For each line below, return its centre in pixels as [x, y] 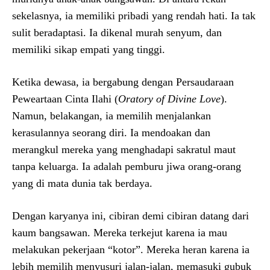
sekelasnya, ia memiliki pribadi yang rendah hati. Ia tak [134, 15]
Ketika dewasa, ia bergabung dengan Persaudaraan [123, 82]
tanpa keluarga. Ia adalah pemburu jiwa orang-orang [127, 166]
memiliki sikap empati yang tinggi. [89, 49]
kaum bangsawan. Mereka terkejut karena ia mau [120, 232]
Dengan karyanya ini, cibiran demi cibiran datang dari [130, 215]
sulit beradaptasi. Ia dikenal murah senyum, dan [117, 32]
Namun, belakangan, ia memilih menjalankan [111, 115]
